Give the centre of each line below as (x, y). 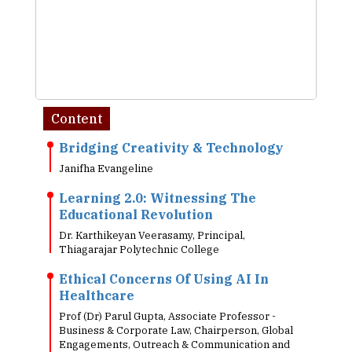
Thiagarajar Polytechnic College (139, 249)
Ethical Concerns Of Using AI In (164, 279)
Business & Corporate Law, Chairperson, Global (176, 330)
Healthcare (97, 295)
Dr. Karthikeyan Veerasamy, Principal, (152, 235)
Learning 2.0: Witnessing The (158, 198)
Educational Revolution (136, 214)
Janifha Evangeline (106, 168)
